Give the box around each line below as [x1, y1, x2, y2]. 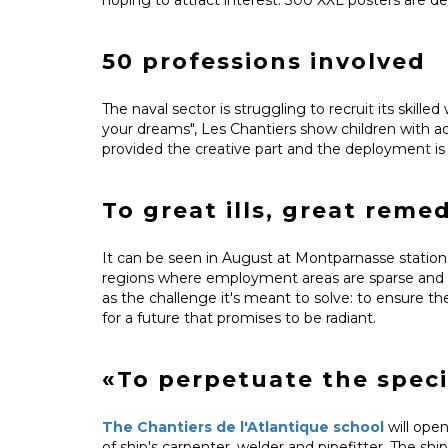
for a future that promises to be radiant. [102, 308, 376, 327]
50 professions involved [102, 47, 426, 75]
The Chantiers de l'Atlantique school [102, 417, 384, 436]
